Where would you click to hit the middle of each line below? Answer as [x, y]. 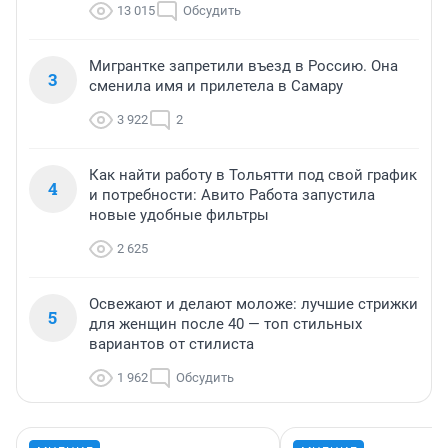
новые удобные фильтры [179, 215]
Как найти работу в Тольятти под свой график [253, 175]
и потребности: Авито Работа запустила [232, 195]
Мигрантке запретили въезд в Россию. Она [243, 66]
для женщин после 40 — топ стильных [225, 324]
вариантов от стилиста [171, 344]
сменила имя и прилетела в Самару [216, 86]
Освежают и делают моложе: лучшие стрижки [253, 304]
